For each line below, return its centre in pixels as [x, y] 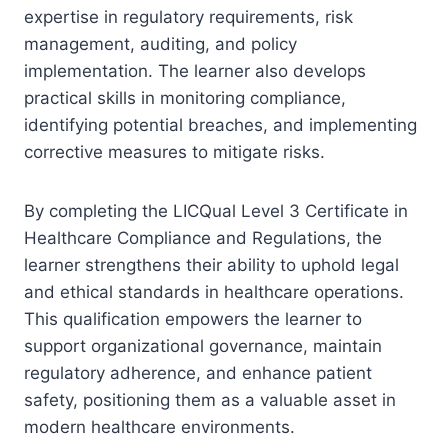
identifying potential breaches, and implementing [220, 124]
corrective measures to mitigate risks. [174, 151]
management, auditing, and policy [160, 43]
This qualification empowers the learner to [193, 318]
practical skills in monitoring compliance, [185, 97]
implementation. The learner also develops [195, 70]
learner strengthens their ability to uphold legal [211, 264]
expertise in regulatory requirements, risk [188, 16]
